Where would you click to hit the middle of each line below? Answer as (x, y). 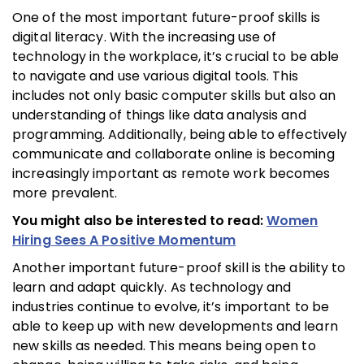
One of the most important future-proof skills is (166, 17)
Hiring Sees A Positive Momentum (124, 240)
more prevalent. (65, 193)
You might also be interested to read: (139, 220)
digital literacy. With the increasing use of (145, 37)
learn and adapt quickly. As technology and (152, 287)
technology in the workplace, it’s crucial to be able (176, 56)
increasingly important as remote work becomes (171, 173)
